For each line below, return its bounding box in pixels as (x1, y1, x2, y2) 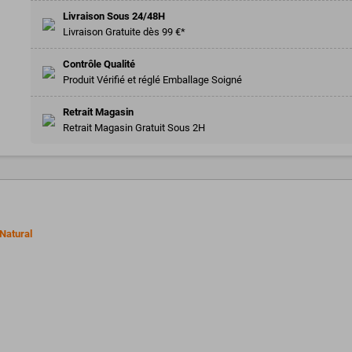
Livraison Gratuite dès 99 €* (63, 25, 185, 38)
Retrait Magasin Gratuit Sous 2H (63, 121, 205, 134)
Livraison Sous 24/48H (63, 9, 165, 22)
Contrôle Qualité (63, 57, 135, 70)
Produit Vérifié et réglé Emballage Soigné (63, 73, 242, 86)
